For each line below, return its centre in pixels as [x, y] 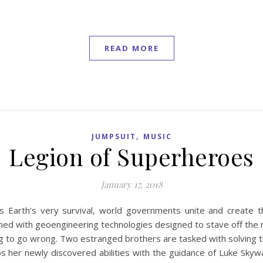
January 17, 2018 [131, 184]
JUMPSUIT [114, 136]
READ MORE [131, 48]
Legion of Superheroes [131, 156]
